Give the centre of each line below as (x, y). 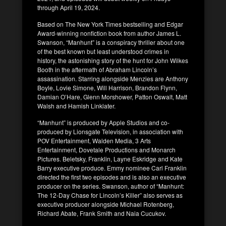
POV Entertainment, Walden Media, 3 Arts (94, 140)
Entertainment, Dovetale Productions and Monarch (106, 149)
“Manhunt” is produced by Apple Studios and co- (103, 122)
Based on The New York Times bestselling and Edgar (110, 24)
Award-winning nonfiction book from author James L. (109, 33)
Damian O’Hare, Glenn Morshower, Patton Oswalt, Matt (112, 96)
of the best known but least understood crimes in (103, 51)
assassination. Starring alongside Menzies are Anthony (113, 78)
